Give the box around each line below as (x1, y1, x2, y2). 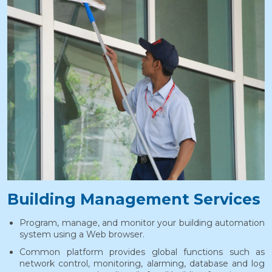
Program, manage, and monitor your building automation (19, 217, 265, 228)
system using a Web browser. (19, 229, 144, 240)
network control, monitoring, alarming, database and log (19, 258, 265, 269)
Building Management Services (7, 190, 260, 208)
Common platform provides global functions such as (19, 246, 265, 257)
